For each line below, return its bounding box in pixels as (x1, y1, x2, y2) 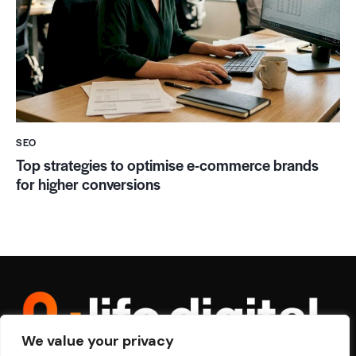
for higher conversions (16, 172, 161, 195)
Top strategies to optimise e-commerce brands (16, 153, 319, 176)
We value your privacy (21, 331, 174, 350)
